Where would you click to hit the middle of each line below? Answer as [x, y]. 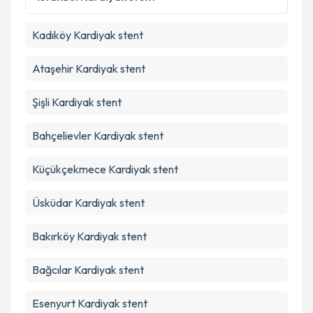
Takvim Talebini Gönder [167, 48]
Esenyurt [54, 303]
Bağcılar [52, 270]
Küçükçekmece [69, 169]
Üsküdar [52, 203]
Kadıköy [52, 35]
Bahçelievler [62, 136]
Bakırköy [53, 236]
